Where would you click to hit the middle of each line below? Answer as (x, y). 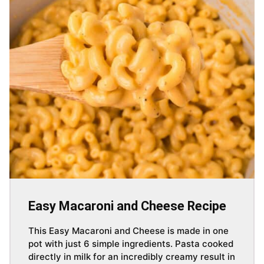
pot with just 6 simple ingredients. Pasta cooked (131, 244)
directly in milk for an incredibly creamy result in (132, 257)
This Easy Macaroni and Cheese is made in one (128, 231)
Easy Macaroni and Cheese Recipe (127, 206)
